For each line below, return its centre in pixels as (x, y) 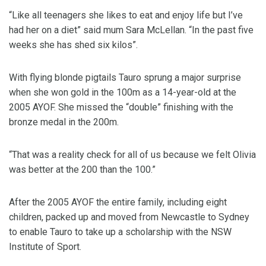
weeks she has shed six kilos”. (73, 45)
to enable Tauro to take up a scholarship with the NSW (120, 232)
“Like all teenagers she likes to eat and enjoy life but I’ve (126, 15)
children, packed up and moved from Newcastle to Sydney (129, 217)
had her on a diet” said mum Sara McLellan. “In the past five (131, 30)
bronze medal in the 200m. (64, 122)
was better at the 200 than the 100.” (82, 170)
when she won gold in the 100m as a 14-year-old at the (123, 92)
